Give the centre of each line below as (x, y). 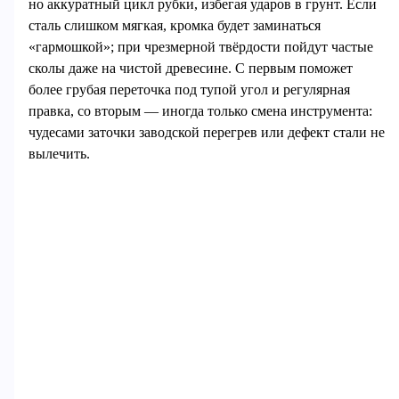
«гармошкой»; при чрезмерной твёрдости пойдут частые (200, 46)
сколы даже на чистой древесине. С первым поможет (190, 68)
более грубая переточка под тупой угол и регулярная (189, 89)
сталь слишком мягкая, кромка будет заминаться (174, 25)
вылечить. (59, 153)
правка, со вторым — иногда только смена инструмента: (200, 110)
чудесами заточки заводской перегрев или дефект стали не (206, 132)
